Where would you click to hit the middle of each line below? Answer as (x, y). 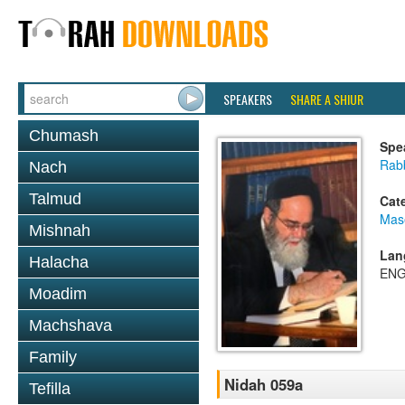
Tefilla (50, 389)
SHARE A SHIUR (327, 99)
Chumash (64, 136)
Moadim (58, 294)
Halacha (59, 262)
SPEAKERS (248, 99)
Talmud (55, 199)
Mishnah (60, 231)
